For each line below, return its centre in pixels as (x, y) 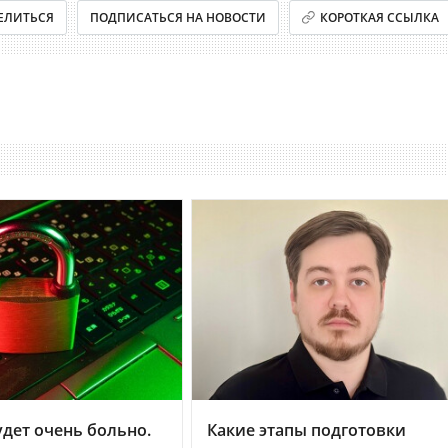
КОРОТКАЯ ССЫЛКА (380, 17)
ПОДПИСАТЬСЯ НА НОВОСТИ (177, 17)
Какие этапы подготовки (306, 429)
